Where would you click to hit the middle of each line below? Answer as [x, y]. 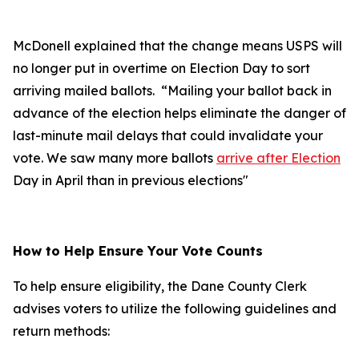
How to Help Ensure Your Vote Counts [138, 251]
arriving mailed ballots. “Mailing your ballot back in [172, 91]
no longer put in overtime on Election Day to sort [161, 68]
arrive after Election [278, 158]
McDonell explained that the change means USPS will [177, 46]
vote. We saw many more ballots [115, 158]
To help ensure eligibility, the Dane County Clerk [160, 286]
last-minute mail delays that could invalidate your [168, 135]
